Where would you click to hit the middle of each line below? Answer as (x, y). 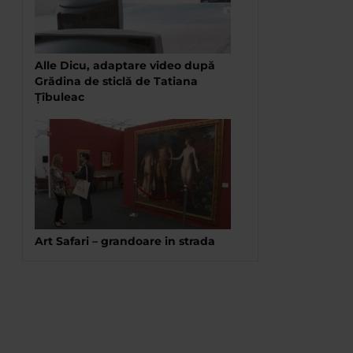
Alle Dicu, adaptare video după (125, 65)
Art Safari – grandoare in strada (125, 241)
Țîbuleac (59, 97)
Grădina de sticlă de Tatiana (116, 81)
